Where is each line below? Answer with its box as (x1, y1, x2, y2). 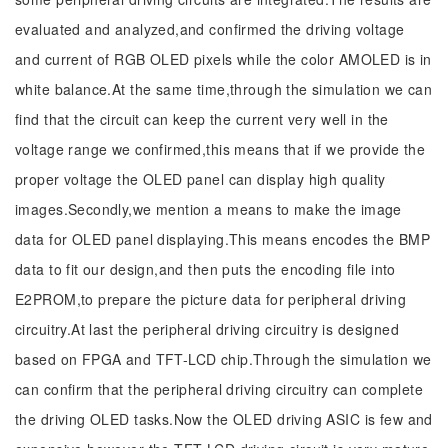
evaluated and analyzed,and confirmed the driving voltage (15, 19, 405, 39)
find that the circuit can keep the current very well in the (15, 109, 389, 129)
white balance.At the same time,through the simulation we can (15, 79, 433, 99)
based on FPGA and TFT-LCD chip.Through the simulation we (15, 349, 432, 369)
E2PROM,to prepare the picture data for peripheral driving (15, 289, 406, 309)
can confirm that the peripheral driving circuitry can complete (15, 379, 424, 399)
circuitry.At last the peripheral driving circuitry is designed (15, 319, 400, 339)
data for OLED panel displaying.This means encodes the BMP (15, 229, 430, 249)
